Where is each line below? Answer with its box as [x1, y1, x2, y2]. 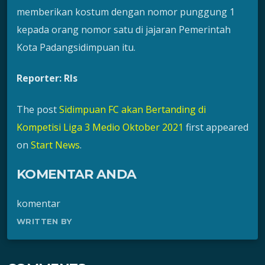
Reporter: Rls [17, 72, 77, 85]
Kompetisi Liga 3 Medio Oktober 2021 [17, 120, 183, 134]
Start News [31, 138, 80, 151]
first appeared [183, 120, 248, 134]
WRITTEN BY [17, 216, 72, 227]
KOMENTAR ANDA [17, 166, 137, 182]
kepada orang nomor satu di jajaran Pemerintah [17, 22, 231, 36]
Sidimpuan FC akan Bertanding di [59, 102, 206, 116]
